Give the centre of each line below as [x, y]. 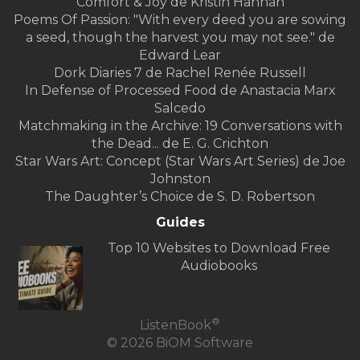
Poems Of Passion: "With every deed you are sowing [180, 20]
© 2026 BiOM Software [180, 343]
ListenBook [176, 325]
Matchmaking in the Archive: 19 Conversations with [180, 126]
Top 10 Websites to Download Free [219, 248]
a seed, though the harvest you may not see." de [180, 38]
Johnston [180, 179]
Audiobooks [219, 266]
